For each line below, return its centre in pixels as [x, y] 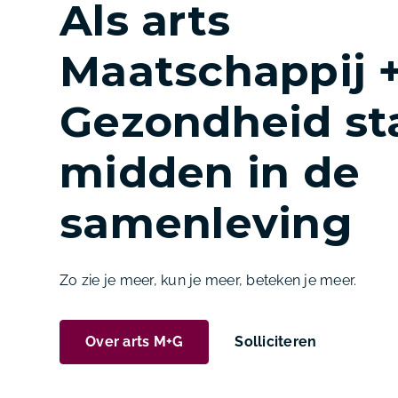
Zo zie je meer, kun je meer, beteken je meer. [208, 280]
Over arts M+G [135, 341]
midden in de [210, 172]
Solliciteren [276, 341]
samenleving [206, 223]
